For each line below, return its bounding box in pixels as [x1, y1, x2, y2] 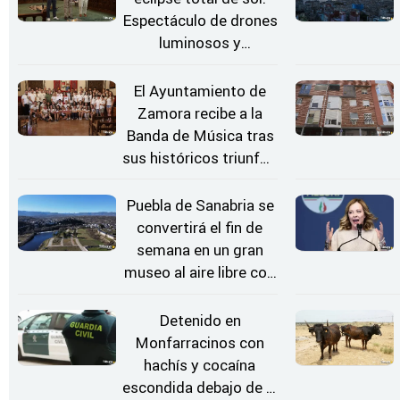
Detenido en [158, 310, 241, 330]
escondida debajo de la [121, 377, 278, 397]
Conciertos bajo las [134, 55, 265, 76]
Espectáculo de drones [121, 11, 278, 31]
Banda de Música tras [125, 125, 274, 146]
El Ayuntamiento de [133, 80, 267, 101]
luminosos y [158, 33, 241, 54]
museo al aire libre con [124, 262, 276, 283]
